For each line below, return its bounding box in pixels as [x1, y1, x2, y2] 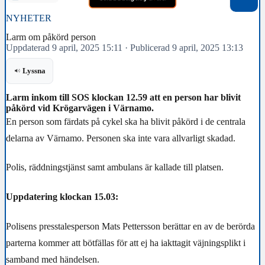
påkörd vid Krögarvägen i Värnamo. [6, 102, 154, 113]
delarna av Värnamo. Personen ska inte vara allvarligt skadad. [6, 132, 235, 143]
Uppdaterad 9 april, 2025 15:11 [6, 42, 122, 53]
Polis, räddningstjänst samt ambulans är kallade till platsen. [6, 162, 224, 173]
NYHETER [6, 13, 51, 24]
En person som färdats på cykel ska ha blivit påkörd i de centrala [6, 116, 245, 127]
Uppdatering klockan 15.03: [6, 191, 118, 202]
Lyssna [22, 66, 46, 76]
